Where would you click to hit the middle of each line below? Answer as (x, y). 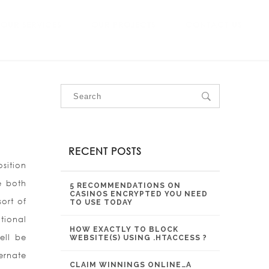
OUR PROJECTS (123, 25)
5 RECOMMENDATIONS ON (125, 186)
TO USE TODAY (101, 202)
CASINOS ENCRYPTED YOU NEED (139, 194)
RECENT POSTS (105, 151)
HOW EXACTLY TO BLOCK (124, 229)
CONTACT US (214, 25)
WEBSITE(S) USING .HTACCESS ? (138, 238)
